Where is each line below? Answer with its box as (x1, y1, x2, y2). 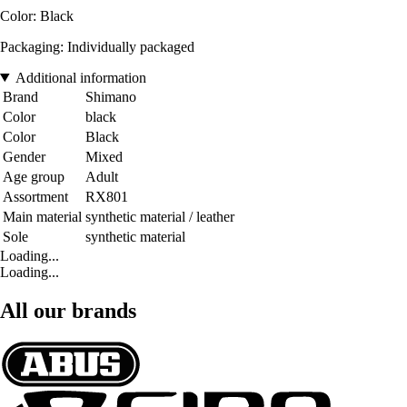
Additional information (15, 69, 146, 85)
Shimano (85, 88, 136, 104)
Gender (3, 148, 45, 164)
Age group (3, 168, 65, 184)
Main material (3, 208, 82, 224)
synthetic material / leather (85, 208, 234, 224)
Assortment (3, 188, 68, 204)
